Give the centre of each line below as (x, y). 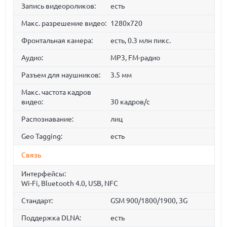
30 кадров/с (130, 102)
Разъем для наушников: (61, 75)
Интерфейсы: (44, 174)
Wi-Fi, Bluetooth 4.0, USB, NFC (70, 183)
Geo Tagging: (42, 136)
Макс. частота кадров (56, 92)
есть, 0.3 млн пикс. (140, 41)
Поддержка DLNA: (51, 218)
